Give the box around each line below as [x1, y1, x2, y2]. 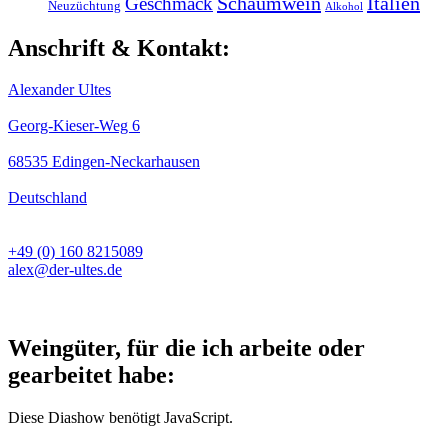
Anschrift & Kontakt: [8, 34, 230, 61]
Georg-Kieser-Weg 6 [8, 117, 140, 135]
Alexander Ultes [8, 81, 111, 99]
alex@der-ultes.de [8, 261, 122, 279]
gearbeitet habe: [8, 362, 175, 389]
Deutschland [8, 189, 87, 207]
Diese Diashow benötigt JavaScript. [8, 409, 233, 427]
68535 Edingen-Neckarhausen [8, 153, 200, 171]
